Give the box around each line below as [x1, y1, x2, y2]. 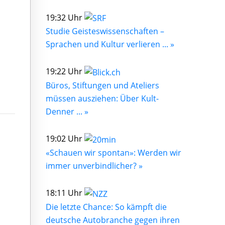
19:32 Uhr [46, 12, 84, 23]
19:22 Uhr [46, 66, 84, 77]
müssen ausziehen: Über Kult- [46, 93, 159, 104]
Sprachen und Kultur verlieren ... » [46, 39, 174, 50]
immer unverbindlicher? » [46, 160, 143, 171]
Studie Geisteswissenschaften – [46, 26, 164, 37]
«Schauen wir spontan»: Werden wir [46, 147, 181, 158]
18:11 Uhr [46, 187, 84, 198]
